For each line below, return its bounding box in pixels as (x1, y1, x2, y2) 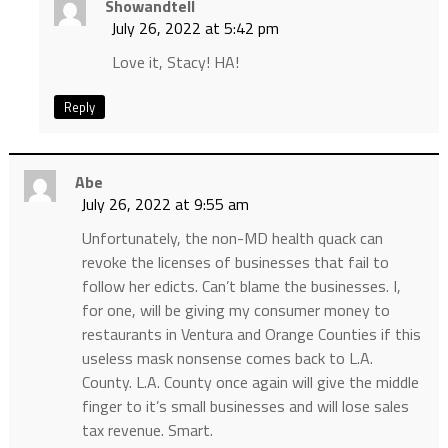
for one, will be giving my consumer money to (81, 298, 390, 323)
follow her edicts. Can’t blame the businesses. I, (81, 274, 401, 299)
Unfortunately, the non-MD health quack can (81, 226, 383, 251)
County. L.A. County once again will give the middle (81, 370, 419, 395)
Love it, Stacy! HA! (111, 50, 239, 75)
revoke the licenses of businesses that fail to (81, 250, 389, 275)
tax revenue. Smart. (81, 418, 213, 443)
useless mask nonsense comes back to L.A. (81, 346, 373, 371)
